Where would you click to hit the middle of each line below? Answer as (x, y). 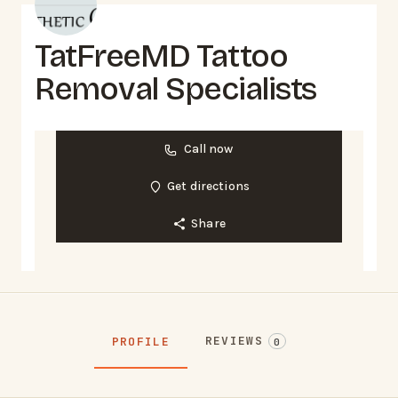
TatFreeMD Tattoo (161, 56)
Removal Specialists (176, 89)
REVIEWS (234, 340)
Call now (208, 149)
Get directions (209, 187)
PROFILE (140, 341)
